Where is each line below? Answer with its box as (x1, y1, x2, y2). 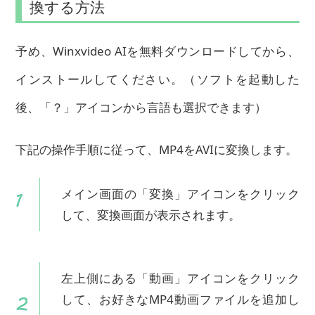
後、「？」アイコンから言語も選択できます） (15, 98, 267, 115)
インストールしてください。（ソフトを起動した (15, 70, 300, 87)
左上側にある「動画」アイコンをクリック (61, 269, 300, 286)
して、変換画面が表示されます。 (61, 206, 241, 223)
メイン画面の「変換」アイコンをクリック (61, 185, 300, 202)
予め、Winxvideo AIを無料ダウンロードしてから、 (15, 42, 300, 59)
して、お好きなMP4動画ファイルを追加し (61, 290, 300, 307)
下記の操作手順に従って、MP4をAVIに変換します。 (15, 141, 298, 157)
